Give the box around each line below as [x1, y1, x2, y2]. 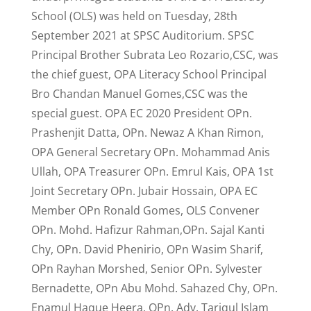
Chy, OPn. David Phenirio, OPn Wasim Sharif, [31, 242, 263, 257]
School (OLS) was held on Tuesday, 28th [31, 8, 237, 24]
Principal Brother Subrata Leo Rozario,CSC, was [31, 47, 278, 62]
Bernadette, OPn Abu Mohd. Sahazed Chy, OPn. [31, 280, 278, 296]
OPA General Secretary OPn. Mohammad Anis [31, 144, 270, 160]
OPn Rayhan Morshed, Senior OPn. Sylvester [31, 261, 262, 276]
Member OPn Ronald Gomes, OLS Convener [31, 203, 260, 218]
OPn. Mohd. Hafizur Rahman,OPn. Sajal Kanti [31, 222, 264, 237]
